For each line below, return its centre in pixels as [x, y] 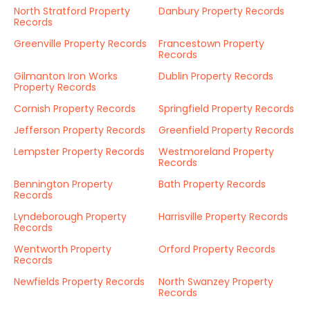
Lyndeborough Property [70, 217]
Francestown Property [211, 44]
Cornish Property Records [75, 109]
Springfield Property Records [226, 109]
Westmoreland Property [216, 152]
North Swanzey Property [216, 282]
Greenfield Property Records [226, 130]
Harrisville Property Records [223, 217]
